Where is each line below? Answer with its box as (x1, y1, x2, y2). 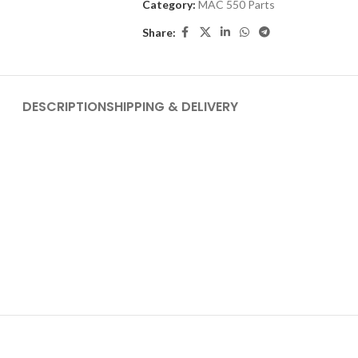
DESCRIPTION (22, 97, 106, 116)
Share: (141, 25, 176, 39)
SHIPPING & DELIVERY (106, 97, 238, 116)
